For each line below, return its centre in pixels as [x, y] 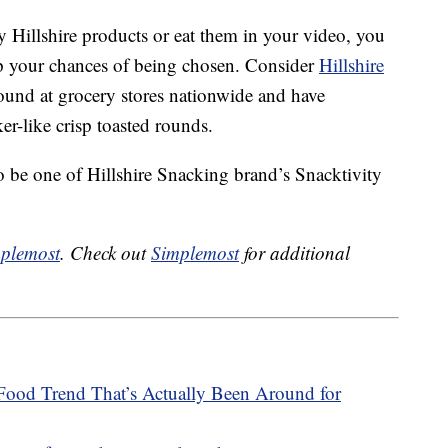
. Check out [105, 253]
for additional [294, 253]
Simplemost [195, 253]
